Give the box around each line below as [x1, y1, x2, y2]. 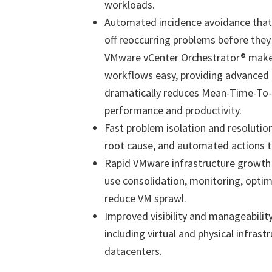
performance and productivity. [104, 103, 242, 117]
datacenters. [104, 244, 162, 258]
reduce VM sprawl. [104, 191, 186, 205]
